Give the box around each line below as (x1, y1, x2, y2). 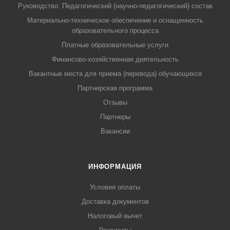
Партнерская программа (78, 84, 152, 92)
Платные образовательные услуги (62, 41, 168, 49)
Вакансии (100, 127, 130, 135)
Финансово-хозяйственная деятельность (51, 55, 179, 63)
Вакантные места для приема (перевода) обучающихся (28, 70, 202, 78)
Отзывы (103, 99, 127, 106)
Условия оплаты (90, 183, 140, 191)
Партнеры (100, 113, 130, 121)
